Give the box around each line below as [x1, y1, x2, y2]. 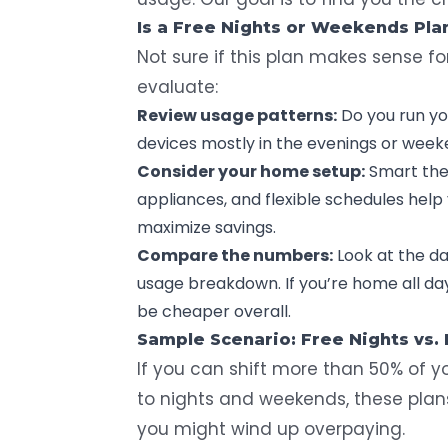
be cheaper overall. [137, 299, 291, 323]
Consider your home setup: [137, 159, 365, 183]
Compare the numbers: [137, 243, 333, 267]
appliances [137, 187, 224, 211]
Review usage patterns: [137, 103, 337, 127]
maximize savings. [137, 215, 276, 239]
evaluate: [137, 74, 218, 99]
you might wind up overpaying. [137, 416, 405, 441]
